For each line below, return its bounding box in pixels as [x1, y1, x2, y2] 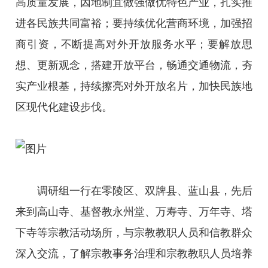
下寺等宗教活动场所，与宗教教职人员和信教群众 [15, 226, 253, 239]
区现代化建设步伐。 [15, 100, 112, 113]
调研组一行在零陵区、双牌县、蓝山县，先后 [36, 184, 253, 197]
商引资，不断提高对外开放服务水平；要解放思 [15, 38, 253, 50]
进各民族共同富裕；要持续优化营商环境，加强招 [15, 17, 253, 29]
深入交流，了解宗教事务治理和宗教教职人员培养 [15, 247, 253, 260]
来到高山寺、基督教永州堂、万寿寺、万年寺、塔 [15, 205, 253, 218]
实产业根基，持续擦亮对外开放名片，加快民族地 [15, 80, 253, 92]
